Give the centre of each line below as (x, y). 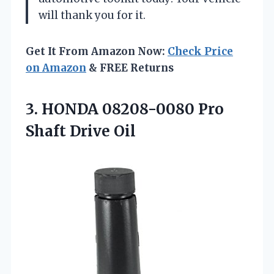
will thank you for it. (92, 15)
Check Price (200, 51)
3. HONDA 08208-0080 (112, 109)
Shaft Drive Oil (81, 131)
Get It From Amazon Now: (97, 51)
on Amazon (56, 68)
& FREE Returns (130, 68)
